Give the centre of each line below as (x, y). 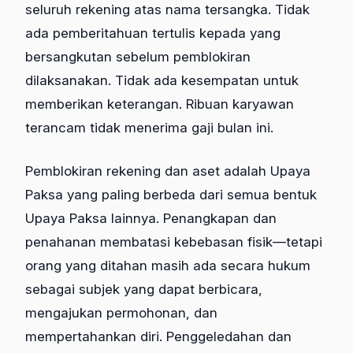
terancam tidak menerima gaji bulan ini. (149, 127)
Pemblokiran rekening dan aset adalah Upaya (168, 171)
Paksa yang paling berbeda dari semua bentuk (171, 195)
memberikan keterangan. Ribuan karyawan (160, 104)
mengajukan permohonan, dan (121, 313)
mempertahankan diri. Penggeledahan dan (158, 337)
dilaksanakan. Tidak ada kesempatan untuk (162, 80)
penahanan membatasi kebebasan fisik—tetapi (174, 242)
